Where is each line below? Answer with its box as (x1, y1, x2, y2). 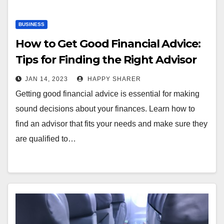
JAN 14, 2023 (25, 75, 68, 82)
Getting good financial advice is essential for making (15, 89, 199, 98)
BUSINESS (18, 21, 44, 27)
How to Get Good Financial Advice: (15, 37, 200, 50)
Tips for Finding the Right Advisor (15, 53, 196, 66)
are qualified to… (15, 134, 76, 143)
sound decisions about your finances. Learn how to (15, 104, 195, 113)
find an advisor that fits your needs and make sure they (15, 119, 207, 128)
